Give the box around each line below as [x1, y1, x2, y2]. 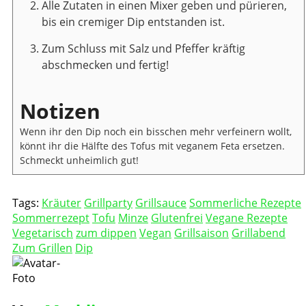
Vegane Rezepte [206, 210, 288, 225]
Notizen [20, 96, 100, 125]
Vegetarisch [12, 225, 73, 240]
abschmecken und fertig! [42, 57, 169, 72]
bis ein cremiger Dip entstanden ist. [42, 14, 225, 29]
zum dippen [76, 225, 137, 240]
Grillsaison [174, 225, 229, 240]
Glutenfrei [151, 210, 203, 225]
